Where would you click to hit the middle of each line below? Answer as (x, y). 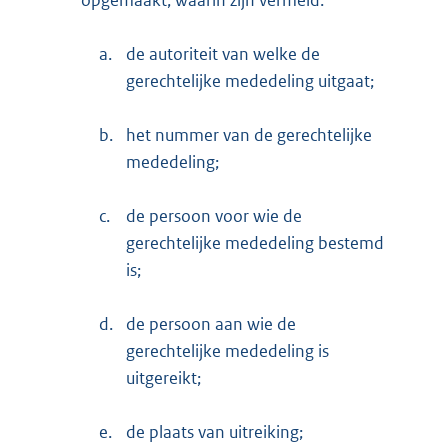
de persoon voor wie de (214, 215)
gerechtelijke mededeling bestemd (255, 242)
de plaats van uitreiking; (214, 431)
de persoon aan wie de (211, 323)
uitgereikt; (163, 377)
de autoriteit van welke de (223, 53)
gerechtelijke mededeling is (227, 350)
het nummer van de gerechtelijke (249, 134)
